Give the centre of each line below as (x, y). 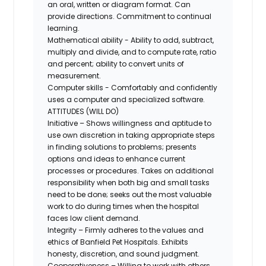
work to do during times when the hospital (123, 206)
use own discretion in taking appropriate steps (132, 135)
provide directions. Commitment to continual (130, 16)
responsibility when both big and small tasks (129, 182)
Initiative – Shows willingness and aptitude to (130, 123)
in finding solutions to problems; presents (122, 147)
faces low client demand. (94, 218)
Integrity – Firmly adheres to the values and (126, 230)
